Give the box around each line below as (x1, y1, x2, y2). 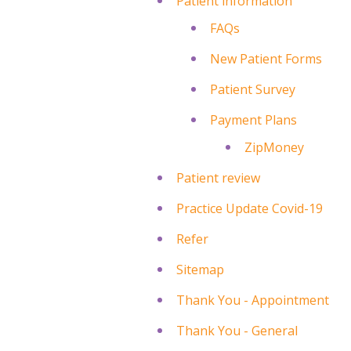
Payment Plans (210, 110, 298, 128)
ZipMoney (244, 138, 304, 156)
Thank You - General (176, 321, 299, 339)
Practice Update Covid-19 (176, 199, 324, 217)
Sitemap (176, 260, 225, 278)
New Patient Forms (210, 49, 323, 67)
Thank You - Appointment (176, 291, 330, 309)
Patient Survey (210, 80, 296, 98)
